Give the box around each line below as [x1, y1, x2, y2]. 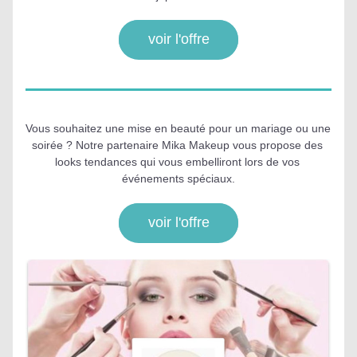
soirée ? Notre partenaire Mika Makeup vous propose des [31, 139, 323, 151]
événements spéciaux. [122, 172, 235, 185]
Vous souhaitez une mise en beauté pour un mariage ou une [25, 122, 331, 135]
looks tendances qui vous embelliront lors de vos [54, 155, 300, 168]
